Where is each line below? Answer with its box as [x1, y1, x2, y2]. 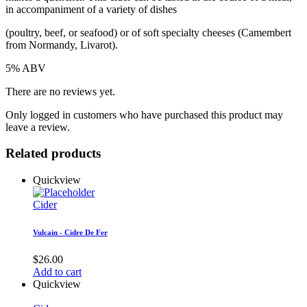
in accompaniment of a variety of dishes [5, 3, 177, 15]
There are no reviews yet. [5, 85, 115, 97]
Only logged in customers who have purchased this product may [5, 108, 283, 121]
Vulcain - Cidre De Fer [33, 228, 108, 236]
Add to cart [33, 265, 82, 278]
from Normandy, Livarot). [5, 38, 118, 51]
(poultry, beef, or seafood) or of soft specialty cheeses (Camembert [5, 26, 291, 38]
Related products [5, 146, 101, 161]
